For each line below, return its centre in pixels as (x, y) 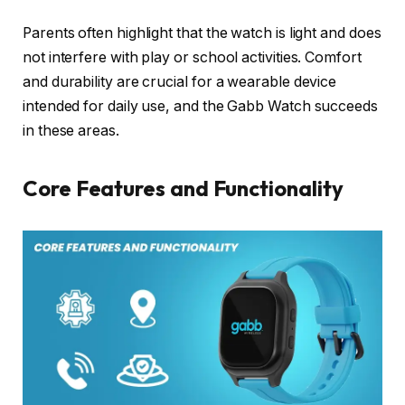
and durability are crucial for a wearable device (180, 82)
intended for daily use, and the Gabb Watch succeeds (200, 107)
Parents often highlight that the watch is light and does (202, 33)
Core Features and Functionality (183, 188)
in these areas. (71, 131)
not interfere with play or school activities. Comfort (192, 58)
